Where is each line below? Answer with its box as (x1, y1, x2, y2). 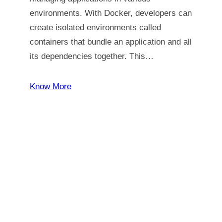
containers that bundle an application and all (30, 37, 192, 47)
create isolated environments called (30, 23, 161, 32)
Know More (30, 82, 71, 91)
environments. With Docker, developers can (30, 8, 192, 18)
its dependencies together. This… (30, 52, 154, 61)
